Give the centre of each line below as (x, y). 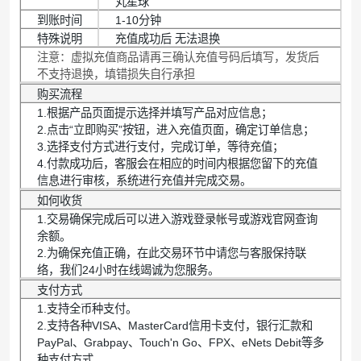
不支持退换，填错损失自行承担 (116, 74)
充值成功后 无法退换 (167, 38)
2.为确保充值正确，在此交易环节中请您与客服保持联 (171, 253)
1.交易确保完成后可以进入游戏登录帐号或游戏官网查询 (177, 219)
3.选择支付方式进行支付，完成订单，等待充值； (160, 146)
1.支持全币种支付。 (87, 308)
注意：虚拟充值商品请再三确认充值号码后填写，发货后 (178, 57)
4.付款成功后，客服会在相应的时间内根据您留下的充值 (177, 163)
